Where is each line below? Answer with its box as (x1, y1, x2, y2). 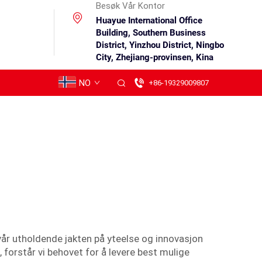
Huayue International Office (95, 15, 202, 26)
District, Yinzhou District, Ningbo (95, 40, 224, 50)
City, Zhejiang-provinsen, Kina (95, 52, 213, 63)
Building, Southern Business (95, 27, 206, 38)
